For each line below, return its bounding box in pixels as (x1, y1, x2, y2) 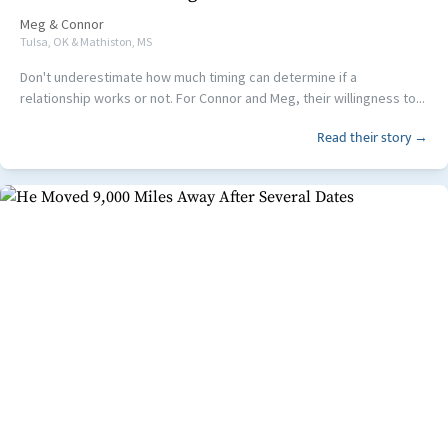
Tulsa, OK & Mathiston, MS (20, 33, 152, 49)
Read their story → (317, 125, 428, 149)
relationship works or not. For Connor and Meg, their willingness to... (20, 88, 425, 107)
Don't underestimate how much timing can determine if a (20, 67, 357, 86)
